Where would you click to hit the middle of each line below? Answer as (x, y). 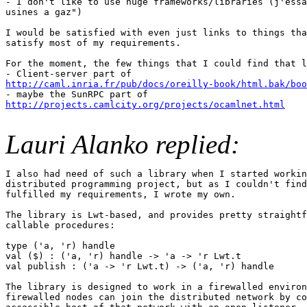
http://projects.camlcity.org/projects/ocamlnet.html (145, 104)
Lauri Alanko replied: (123, 144)
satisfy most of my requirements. (93, 42)
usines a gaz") (44, 12)
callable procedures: (60, 225)
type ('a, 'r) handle (60, 245)
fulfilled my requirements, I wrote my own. (121, 194)
